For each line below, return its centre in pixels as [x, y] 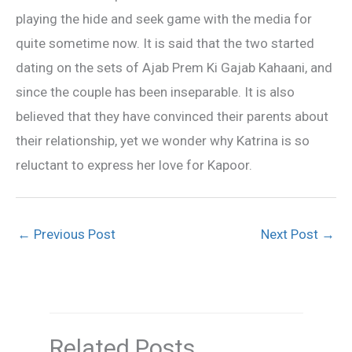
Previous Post [73, 234]
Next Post [291, 234]
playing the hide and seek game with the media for [164, 18]
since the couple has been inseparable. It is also [155, 92]
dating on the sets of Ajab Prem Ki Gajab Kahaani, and [174, 67]
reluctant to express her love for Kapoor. [134, 165]
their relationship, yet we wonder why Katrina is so [163, 140]
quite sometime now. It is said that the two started [165, 43]
